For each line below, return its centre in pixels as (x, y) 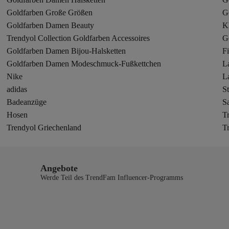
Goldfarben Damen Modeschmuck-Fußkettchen (84, 64)
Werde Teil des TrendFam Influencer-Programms (111, 178)
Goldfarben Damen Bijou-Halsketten (66, 51)
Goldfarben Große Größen (50, 13)
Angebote (59, 168)
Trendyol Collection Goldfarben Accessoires (78, 38)
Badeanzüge (27, 102)
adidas (17, 89)
